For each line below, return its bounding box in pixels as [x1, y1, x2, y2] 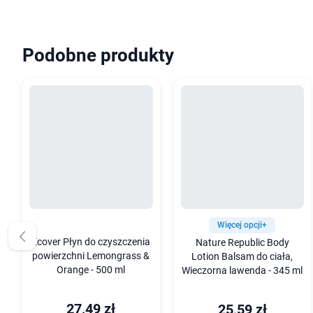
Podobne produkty [22, 45, 174, 66]
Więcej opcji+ [217, 219, 268, 230]
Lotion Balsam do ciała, [191, 250, 293, 263]
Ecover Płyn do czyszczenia [31, 235, 151, 248]
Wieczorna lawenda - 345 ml [182, 264, 303, 277]
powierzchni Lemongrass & [32, 249, 150, 262]
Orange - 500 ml [57, 263, 126, 276]
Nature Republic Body [195, 236, 289, 249]
